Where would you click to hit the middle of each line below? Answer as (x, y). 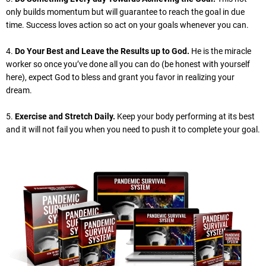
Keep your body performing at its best (185, 117)
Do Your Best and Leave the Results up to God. (102, 51)
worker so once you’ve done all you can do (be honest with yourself (128, 64)
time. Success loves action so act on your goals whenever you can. (127, 25)
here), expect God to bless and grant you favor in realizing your (120, 77)
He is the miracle (220, 51)
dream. (19, 91)
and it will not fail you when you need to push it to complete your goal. (133, 130)
